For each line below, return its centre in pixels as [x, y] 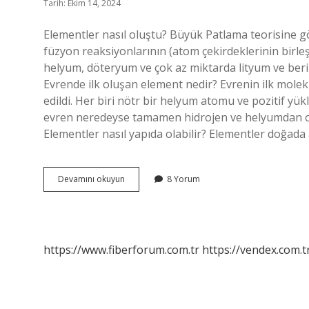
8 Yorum [183, 179]
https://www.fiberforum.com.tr [121, 250]
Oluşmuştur [147, 203]
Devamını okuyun [91, 179]
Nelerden [142, 191]
